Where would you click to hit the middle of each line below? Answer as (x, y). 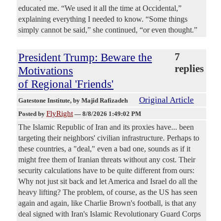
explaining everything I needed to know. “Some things (103, 19)
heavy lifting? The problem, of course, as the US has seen (108, 192)
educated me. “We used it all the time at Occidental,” (100, 8)
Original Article (166, 100)
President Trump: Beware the (85, 57)
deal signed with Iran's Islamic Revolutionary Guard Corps (110, 214)
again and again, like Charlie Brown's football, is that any (107, 203)
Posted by (32, 113)
